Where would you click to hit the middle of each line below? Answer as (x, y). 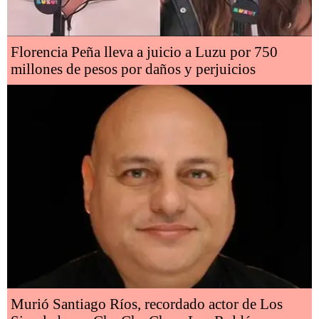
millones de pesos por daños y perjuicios (133, 69)
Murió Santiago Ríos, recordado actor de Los (147, 304)
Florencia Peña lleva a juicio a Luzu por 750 (144, 52)
